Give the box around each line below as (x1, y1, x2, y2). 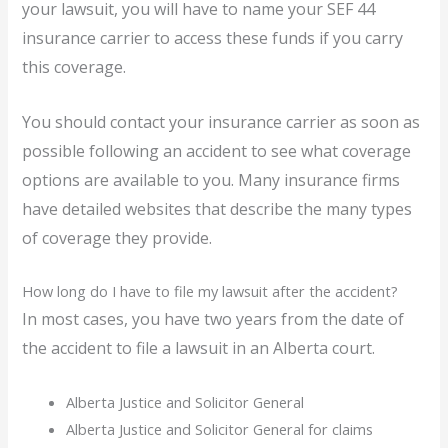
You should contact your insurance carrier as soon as (22, 110, 421, 133)
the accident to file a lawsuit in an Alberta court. (22, 337, 376, 360)
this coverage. (22, 56, 127, 79)
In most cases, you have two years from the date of (22, 308, 405, 331)
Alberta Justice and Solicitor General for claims (66, 418, 374, 439)
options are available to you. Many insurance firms (22, 168, 401, 191)
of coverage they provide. (22, 226, 213, 249)
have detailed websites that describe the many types (22, 197, 413, 220)
